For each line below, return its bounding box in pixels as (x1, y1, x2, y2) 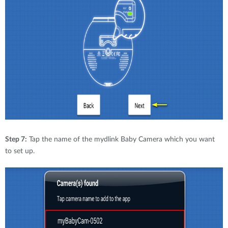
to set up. (5, 148, 35, 155)
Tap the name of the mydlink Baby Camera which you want (27, 136, 215, 143)
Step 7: (5, 136, 27, 143)
